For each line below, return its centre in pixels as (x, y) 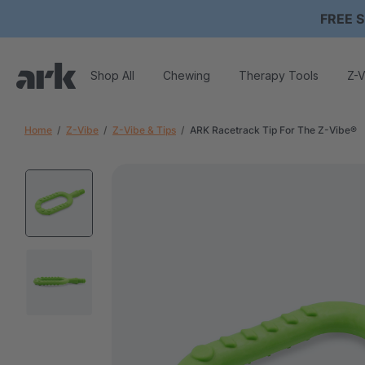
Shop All (112, 75)
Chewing (187, 75)
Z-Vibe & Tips (144, 130)
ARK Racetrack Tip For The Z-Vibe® (273, 130)
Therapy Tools (279, 75)
